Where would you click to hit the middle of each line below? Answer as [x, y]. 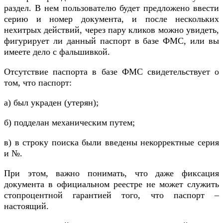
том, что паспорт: [38, 83]
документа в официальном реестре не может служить [111, 184]
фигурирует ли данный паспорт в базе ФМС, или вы [111, 41]
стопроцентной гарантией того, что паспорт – [111, 195]
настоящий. [26, 206]
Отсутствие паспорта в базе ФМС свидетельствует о [111, 72]
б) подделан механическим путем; [69, 123]
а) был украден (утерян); [51, 103]
